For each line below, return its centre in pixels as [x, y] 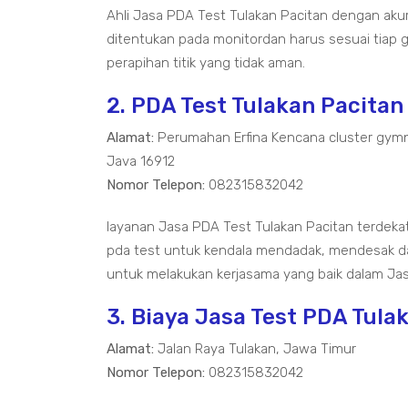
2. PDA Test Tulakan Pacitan [255, 106]
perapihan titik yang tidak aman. [206, 63]
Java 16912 [141, 161]
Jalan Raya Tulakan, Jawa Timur [255, 349]
